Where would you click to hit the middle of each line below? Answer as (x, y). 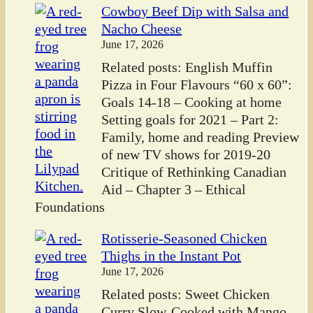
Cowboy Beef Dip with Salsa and (195, 11)
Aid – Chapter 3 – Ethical (174, 189)
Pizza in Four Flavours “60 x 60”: (197, 85)
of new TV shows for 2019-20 (186, 154)
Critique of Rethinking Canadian (194, 172)
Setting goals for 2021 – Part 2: (190, 119)
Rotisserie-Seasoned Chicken (184, 238)
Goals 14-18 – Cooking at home (192, 102)
